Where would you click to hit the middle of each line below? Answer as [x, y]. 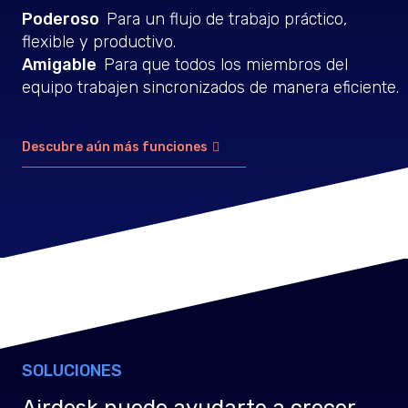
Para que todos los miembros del [225, 65]
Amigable [61, 65]
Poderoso [62, 19]
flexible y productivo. [98, 42]
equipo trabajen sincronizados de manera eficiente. [210, 87]
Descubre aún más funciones [114, 147]
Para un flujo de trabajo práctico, [226, 19]
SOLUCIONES [71, 371]
